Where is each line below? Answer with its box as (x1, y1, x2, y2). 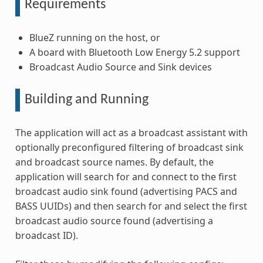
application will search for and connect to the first (15, 170, 237, 183)
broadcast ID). (15, 228, 78, 242)
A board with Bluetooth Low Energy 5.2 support (29, 46, 240, 59)
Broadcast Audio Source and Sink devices (29, 60, 212, 73)
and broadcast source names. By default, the (15, 155, 214, 168)
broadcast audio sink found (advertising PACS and (15, 184, 237, 198)
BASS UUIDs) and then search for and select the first (15, 199, 247, 213)
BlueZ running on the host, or (29, 31, 160, 44)
